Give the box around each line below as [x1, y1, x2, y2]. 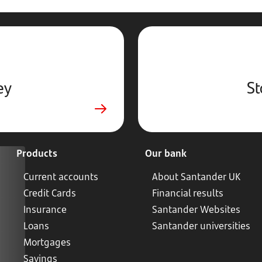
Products [16, 147, 57, 160]
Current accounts [23, 170, 98, 183]
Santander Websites [152, 203, 240, 216]
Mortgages [23, 236, 71, 249]
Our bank [145, 147, 187, 160]
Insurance [23, 203, 67, 216]
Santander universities [152, 219, 250, 232]
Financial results [152, 187, 223, 199]
